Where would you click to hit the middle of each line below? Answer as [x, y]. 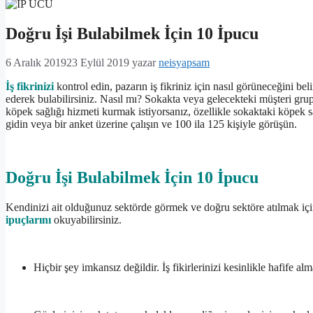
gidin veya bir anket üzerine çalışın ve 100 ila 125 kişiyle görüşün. [151, 124]
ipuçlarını [28, 220]
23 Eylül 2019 [98, 63]
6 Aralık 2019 [36, 63]
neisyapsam [184, 63]
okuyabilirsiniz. [86, 220]
